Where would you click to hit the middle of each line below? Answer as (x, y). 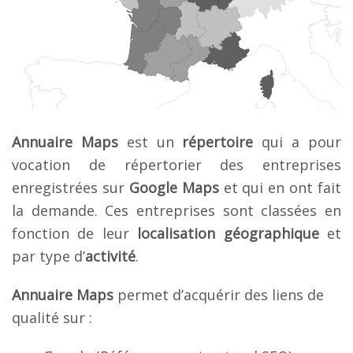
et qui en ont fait (280, 187)
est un (150, 141)
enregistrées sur (71, 187)
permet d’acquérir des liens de (219, 294)
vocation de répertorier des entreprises (176, 164)
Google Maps (174, 187)
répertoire (218, 141)
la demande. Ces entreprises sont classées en (176, 210)
